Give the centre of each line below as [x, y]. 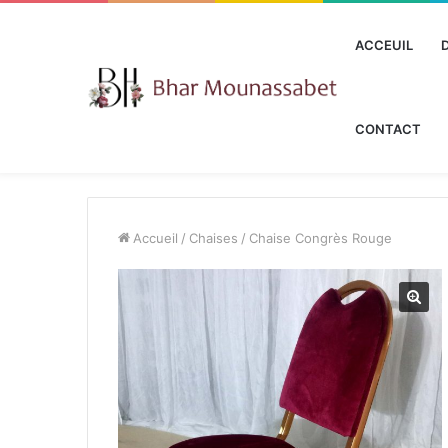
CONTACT [388, 129]
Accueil [155, 238]
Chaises [213, 238]
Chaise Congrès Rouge [320, 238]
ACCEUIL [384, 45]
